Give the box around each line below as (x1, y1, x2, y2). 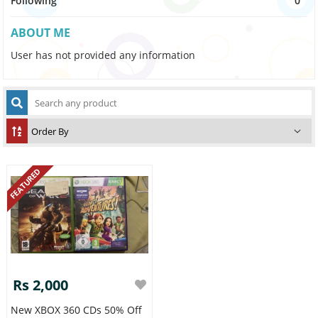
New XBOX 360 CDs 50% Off (10, 302, 142, 317)
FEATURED (7, 165, 43, 201)
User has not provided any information (11, 48, 196, 62)
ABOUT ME (11, 25, 71, 41)
